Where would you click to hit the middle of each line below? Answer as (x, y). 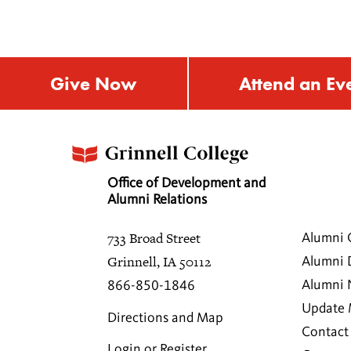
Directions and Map (165, 318)
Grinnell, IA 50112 (159, 261)
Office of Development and (186, 183)
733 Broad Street (154, 238)
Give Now (94, 84)
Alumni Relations (157, 199)
